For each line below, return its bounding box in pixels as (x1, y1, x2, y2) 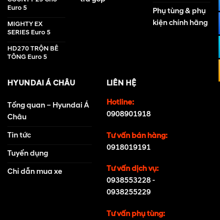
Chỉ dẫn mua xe (7, 166, 62, 176)
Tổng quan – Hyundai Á (7, 100, 89, 110)
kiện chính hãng (152, 18, 208, 27)
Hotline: (106, 97, 134, 107)
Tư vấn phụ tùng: (106, 209, 165, 219)
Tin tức (7, 130, 31, 140)
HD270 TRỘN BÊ (7, 44, 58, 53)
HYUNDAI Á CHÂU (7, 78, 76, 88)
